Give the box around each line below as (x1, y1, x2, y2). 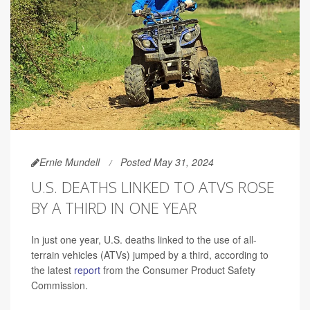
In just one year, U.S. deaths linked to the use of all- (31, 232, 257, 246)
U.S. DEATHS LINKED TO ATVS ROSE (31, 176, 275, 197)
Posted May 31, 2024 (120, 154, 214, 169)
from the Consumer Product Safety (100, 262, 255, 277)
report (74, 262, 100, 277)
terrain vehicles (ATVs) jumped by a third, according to (31, 247, 268, 262)
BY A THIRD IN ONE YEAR (31, 197, 197, 218)
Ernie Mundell (39, 154, 100, 169)
